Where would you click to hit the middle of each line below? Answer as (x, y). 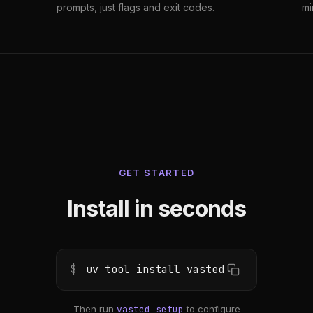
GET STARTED (156, 173)
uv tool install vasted (152, 270)
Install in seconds (156, 209)
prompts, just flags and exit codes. (136, 7)
